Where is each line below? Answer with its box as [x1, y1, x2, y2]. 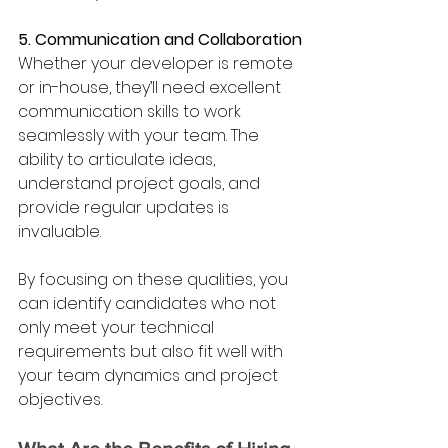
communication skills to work [18, 99, 245, 123]
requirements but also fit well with [18, 339, 287, 363]
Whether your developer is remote [18, 51, 297, 75]
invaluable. [18, 219, 101, 243]
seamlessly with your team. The [18, 123, 263, 147]
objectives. [18, 387, 102, 411]
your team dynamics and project [18, 363, 282, 387]
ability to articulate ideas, [18, 147, 219, 171]
